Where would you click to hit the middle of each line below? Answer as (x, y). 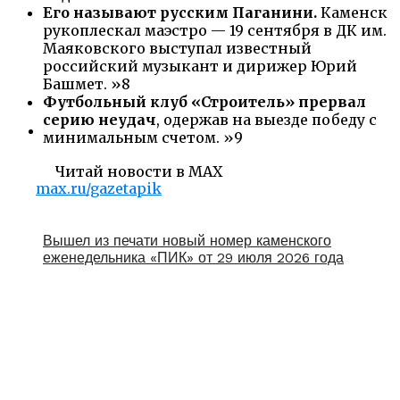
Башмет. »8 (87, 83)
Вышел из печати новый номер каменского (187, 240)
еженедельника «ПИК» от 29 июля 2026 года (193, 257)
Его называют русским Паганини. (180, 12)
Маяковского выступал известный (177, 48)
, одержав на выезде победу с (267, 119)
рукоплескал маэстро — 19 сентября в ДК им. (215, 30)
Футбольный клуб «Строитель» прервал (204, 101)
